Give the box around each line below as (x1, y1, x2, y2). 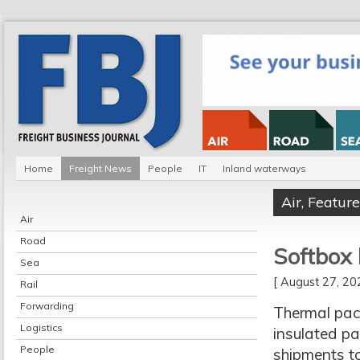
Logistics (20, 321, 63, 333)
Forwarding (20, 300, 74, 312)
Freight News (69, 162, 132, 174)
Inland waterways (223, 162, 306, 174)
